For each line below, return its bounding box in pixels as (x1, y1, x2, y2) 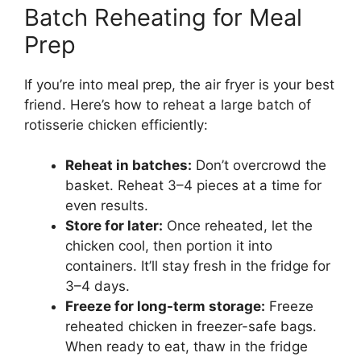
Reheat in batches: (65, 157, 192, 174)
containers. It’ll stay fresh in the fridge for (65, 258, 330, 275)
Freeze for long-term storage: (65, 298, 265, 315)
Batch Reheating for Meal (24, 2, 302, 31)
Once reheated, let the (163, 218, 313, 234)
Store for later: (65, 218, 163, 234)
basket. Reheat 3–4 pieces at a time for (65, 177, 322, 194)
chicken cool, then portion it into (65, 238, 272, 255)
